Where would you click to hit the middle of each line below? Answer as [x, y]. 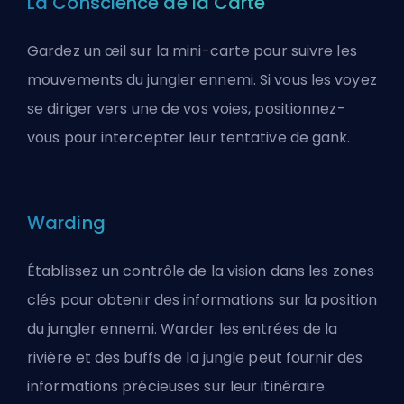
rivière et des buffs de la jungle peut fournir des [195, 358]
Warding [66, 223]
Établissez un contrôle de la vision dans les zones [201, 271]
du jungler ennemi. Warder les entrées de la [183, 329]
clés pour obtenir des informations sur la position [202, 300]
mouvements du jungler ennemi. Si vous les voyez [202, 80]
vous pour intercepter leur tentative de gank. [189, 138]
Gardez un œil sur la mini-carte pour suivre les [192, 51]
